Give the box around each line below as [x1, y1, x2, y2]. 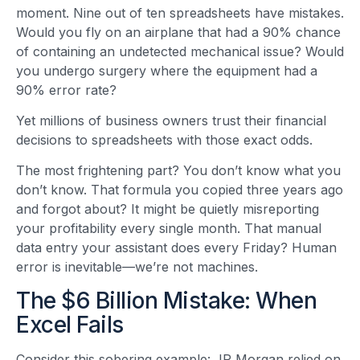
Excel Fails [16, 310, 124, 338]
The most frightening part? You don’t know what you [16, 162, 341, 179]
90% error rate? [16, 81, 117, 98]
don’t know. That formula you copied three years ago [16, 182, 343, 198]
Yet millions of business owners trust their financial [16, 112, 326, 129]
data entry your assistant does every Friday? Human [16, 239, 337, 256]
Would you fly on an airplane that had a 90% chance [16, 23, 341, 40]
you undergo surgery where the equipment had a [16, 62, 317, 79]
